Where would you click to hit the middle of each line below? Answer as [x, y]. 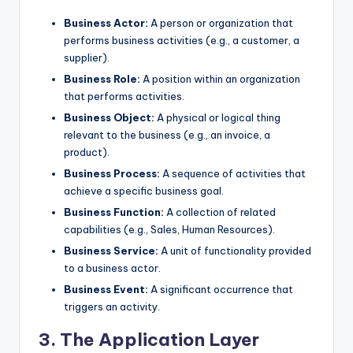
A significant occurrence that [221, 290]
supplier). [87, 57]
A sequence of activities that [233, 173]
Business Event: [106, 290]
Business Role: [102, 78]
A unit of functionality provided [235, 251]
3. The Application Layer [149, 340]
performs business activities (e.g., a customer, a [182, 40]
